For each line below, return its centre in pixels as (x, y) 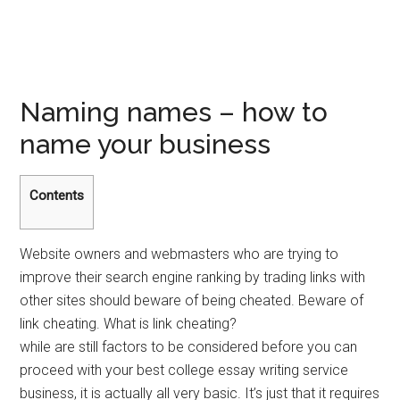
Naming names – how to (174, 112)
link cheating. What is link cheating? (129, 324)
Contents (57, 196)
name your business (146, 144)
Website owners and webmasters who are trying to (179, 254)
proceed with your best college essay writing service (184, 371)
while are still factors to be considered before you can (189, 347)
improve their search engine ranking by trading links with (193, 278)
